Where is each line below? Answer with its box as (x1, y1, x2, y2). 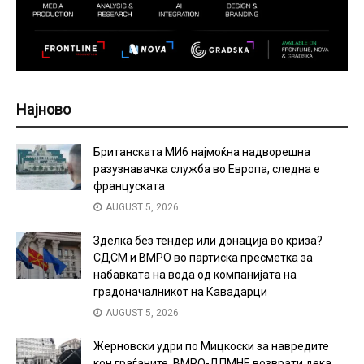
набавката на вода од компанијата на (93, 267, 297, 281)
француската (93, 179, 165, 193)
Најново (16, 100, 71, 118)
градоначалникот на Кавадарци (93, 284, 267, 298)
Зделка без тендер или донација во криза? (93, 233, 323, 247)
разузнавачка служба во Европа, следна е (93, 162, 320, 175)
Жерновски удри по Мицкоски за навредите (93, 339, 329, 353)
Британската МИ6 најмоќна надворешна (93, 145, 310, 158)
